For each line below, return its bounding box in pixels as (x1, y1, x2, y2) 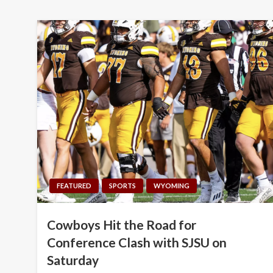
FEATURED (57, 181, 92, 190)
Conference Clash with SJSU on (47, 234, 227, 250)
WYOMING (154, 181, 190, 190)
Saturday (47, 252, 99, 268)
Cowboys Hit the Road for (47, 216, 197, 232)
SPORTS (109, 181, 136, 190)
